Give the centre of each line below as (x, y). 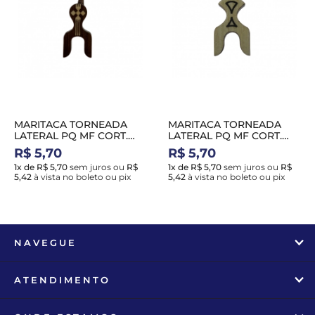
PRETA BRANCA (208, 147)
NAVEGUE (45, 243)
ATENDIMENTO (62, 280)
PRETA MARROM (56, 147)
